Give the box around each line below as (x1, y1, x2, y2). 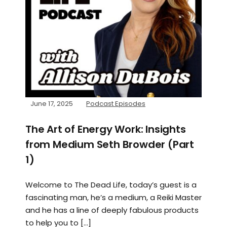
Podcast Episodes (86, 98, 145, 108)
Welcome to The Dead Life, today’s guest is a (25, 179, 197, 190)
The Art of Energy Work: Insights (25, 122, 186, 136)
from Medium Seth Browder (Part (25, 137, 194, 152)
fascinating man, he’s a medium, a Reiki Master (25, 192, 202, 203)
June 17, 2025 (30, 98, 73, 108)
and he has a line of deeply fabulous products (25, 204, 199, 215)
